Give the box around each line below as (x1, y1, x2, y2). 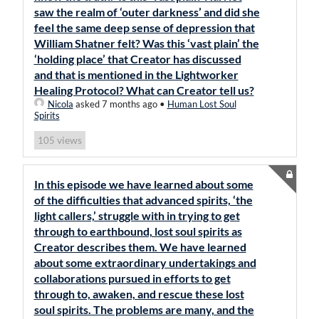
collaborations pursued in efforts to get (33, 271, 231, 285)
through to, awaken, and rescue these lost (33, 287, 244, 300)
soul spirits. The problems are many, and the (33, 303, 254, 316)
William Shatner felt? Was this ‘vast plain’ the (33, 36, 259, 50)
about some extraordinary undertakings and (33, 256, 256, 269)
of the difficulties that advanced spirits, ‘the (33, 193, 253, 206)
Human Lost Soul (167, 98, 236, 110)
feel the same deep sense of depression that (33, 21, 255, 34)
